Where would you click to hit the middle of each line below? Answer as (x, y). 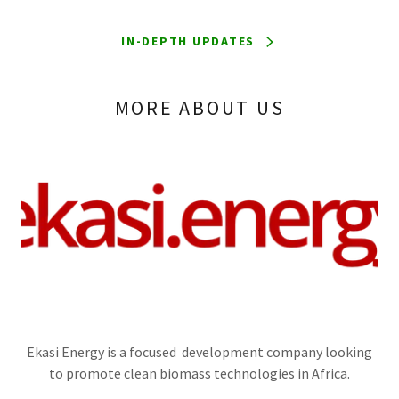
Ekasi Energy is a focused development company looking (199, 352)
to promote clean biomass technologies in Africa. (199, 373)
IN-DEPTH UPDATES (188, 41)
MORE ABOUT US (199, 108)
